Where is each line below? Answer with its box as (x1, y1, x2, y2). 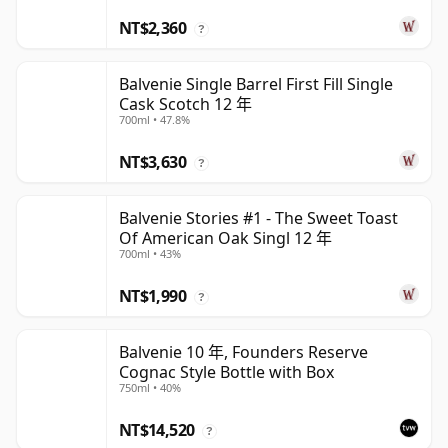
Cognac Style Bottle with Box (119, 361, 334, 384)
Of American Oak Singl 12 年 (119, 227, 332, 250)
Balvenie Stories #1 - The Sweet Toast (119, 207, 398, 230)
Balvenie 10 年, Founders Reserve (119, 341, 368, 364)
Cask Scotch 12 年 (119, 93, 252, 116)
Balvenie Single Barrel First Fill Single (119, 73, 393, 96)
